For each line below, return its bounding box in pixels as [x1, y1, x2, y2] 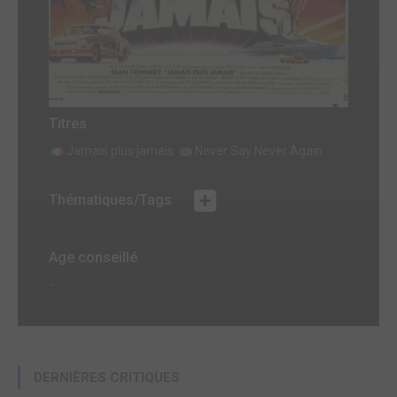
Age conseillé [49, 249, 137, 267]
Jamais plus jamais [66, 144, 174, 159]
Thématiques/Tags [49, 191, 175, 209]
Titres [49, 115, 87, 133]
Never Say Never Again [195, 144, 323, 159]
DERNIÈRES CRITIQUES [34, 370, 180, 386]
